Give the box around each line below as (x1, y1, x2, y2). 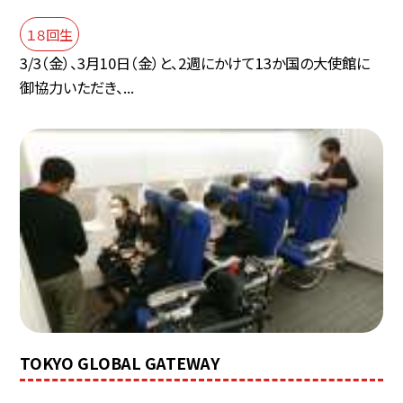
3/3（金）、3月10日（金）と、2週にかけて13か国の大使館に (20, 52, 371, 75)
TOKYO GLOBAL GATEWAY (20, 351, 220, 374)
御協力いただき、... (20, 76, 135, 99)
